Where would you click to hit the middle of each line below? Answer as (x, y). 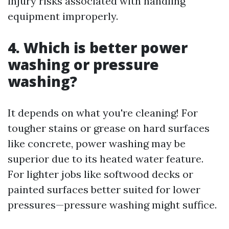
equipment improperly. (63, 16)
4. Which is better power (98, 48)
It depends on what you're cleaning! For (103, 113)
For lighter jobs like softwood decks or (100, 174)
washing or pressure (83, 64)
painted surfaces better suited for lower (104, 189)
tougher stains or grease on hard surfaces (109, 128)
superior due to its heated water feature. (106, 159)
